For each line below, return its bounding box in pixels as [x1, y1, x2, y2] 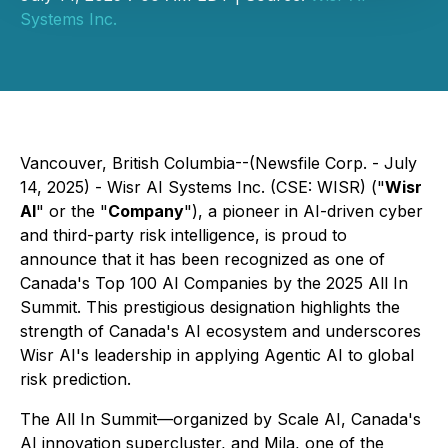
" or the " [36, 201, 108, 221]
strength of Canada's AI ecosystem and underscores [20, 321, 421, 341]
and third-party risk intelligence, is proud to [20, 225, 347, 245]
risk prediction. [20, 369, 131, 389]
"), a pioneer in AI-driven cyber [184, 201, 423, 221]
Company [108, 201, 184, 221]
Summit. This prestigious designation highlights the [20, 297, 400, 317]
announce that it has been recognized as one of [20, 249, 385, 269]
